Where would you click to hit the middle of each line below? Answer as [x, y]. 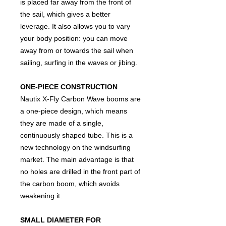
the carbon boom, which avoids [70, 184]
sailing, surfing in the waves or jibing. [79, 63]
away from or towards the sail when [77, 50]
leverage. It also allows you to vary [75, 26]
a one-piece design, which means [74, 111]
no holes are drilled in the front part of [80, 172]
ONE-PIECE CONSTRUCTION [69, 87]
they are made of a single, [62, 123]
